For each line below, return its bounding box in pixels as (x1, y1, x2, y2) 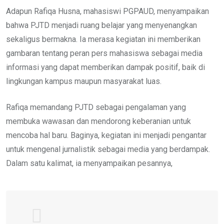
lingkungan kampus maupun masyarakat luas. (6, 76, 163, 86)
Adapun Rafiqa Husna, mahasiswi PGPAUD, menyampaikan (6, 6, 209, 16)
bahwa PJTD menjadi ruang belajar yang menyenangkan (6, 20, 197, 30)
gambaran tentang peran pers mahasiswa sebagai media (6, 48, 202, 58)
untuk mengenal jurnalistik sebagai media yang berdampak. (6, 144, 210, 154)
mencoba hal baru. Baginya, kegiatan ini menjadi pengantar (6, 130, 206, 140)
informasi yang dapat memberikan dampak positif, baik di (6, 62, 205, 72)
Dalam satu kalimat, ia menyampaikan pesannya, (6, 158, 172, 168)
